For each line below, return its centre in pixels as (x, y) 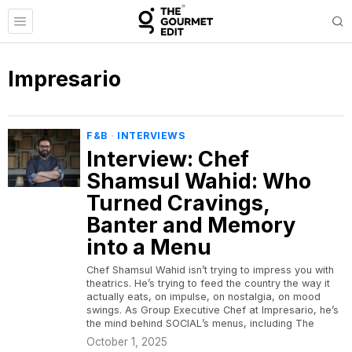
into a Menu (149, 247)
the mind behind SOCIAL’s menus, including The (200, 323)
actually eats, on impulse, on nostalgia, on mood (203, 297)
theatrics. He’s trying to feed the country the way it (208, 283)
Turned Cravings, (178, 203)
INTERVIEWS (151, 136)
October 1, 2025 (127, 342)
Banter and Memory (191, 225)
